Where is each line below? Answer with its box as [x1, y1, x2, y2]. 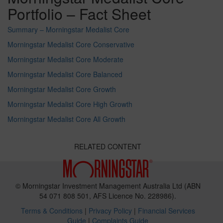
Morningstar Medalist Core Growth [7, 84, 116, 95]
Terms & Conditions [20, 206, 83, 216]
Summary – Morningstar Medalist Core [7, 24, 129, 35]
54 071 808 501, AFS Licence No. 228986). [39, 191, 176, 201]
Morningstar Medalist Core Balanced [7, 69, 122, 80]
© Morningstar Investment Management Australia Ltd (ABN [15, 181, 201, 191]
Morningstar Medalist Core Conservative [7, 39, 134, 50]
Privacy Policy [88, 206, 132, 216]
